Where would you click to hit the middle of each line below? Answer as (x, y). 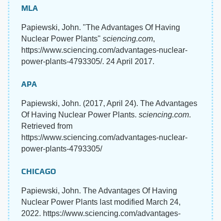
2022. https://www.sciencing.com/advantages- (101, 213)
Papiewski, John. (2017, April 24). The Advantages (109, 103)
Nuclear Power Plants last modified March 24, (101, 202)
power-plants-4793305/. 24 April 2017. (88, 61)
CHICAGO (39, 171)
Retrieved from (47, 126)
